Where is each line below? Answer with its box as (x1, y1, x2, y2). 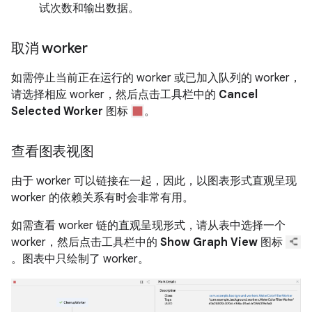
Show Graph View (160, 235, 258, 250)
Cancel (219, 88, 258, 102)
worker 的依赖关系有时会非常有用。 (11, 191, 194, 205)
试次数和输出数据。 (39, 1, 139, 16)
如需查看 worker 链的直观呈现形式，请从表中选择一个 (11, 219, 286, 233)
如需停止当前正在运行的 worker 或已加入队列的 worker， (11, 71, 301, 86)
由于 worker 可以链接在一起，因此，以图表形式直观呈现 (11, 174, 297, 189)
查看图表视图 (11, 143, 94, 161)
